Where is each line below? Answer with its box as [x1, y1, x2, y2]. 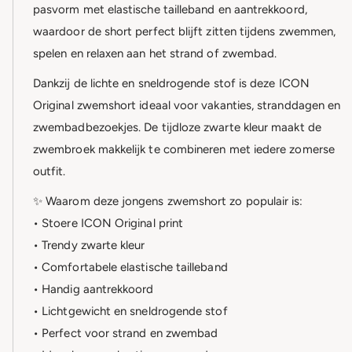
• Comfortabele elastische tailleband [33, 260, 228, 275]
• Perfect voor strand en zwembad [33, 326, 218, 341]
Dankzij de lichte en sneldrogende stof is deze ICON [33, 76, 310, 91]
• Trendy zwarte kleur [33, 238, 145, 253]
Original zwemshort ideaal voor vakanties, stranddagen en [33, 98, 341, 113]
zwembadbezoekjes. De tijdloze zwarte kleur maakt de [33, 120, 321, 135]
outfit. [33, 164, 66, 179]
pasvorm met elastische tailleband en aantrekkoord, [33, 2, 307, 17]
